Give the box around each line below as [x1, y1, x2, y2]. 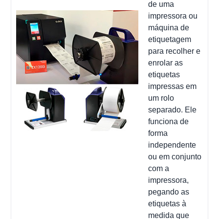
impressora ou [148, 11, 198, 20]
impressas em [148, 82, 197, 90]
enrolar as [148, 58, 183, 67]
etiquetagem [148, 35, 192, 44]
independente [148, 140, 197, 149]
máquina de [148, 23, 190, 32]
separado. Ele [148, 105, 197, 114]
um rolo [148, 93, 175, 102]
